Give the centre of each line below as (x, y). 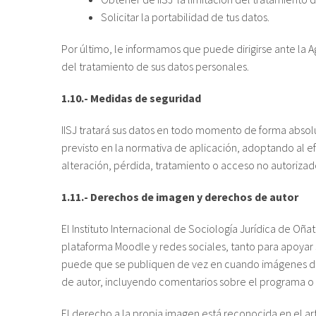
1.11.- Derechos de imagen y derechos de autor (180, 197)
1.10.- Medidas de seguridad (131, 98)
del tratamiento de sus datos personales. (155, 67)
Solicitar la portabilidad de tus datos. (185, 17)
